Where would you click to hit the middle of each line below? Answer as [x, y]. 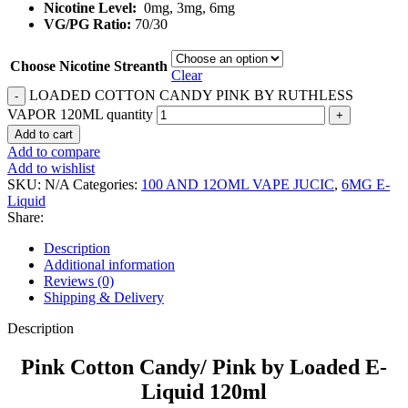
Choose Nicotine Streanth [89, 66]
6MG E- [366, 184]
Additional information [109, 265]
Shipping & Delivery [104, 297]
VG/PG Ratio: [89, 24]
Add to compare [54, 152]
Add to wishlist [51, 168]
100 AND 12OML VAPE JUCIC [238, 184]
